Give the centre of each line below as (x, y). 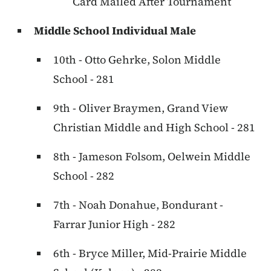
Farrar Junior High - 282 (114, 224)
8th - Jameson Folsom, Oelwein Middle (152, 157)
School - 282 (84, 176)
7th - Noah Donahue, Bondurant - (138, 205)
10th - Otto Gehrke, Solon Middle (137, 60)
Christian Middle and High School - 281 (154, 128)
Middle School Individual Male (115, 31)
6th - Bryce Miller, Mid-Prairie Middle (150, 253)
